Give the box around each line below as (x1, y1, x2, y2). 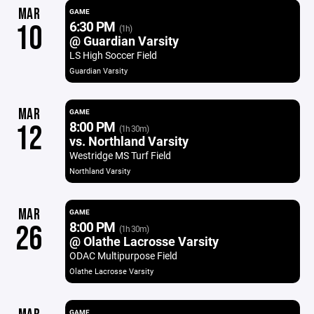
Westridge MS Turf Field (69, 149, 171, 162)
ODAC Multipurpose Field (69, 249, 177, 262)
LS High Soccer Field (69, 48, 157, 62)
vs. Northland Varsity (69, 132, 189, 149)
